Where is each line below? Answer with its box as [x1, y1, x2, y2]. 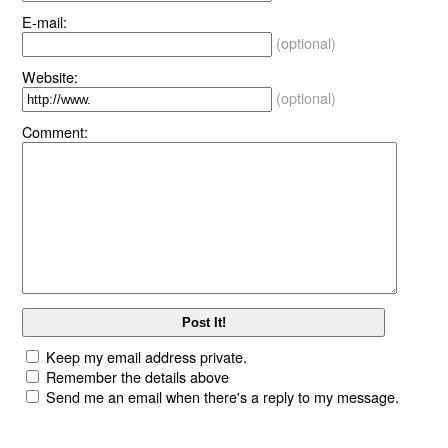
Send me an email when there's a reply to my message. [46, 386, 400, 408]
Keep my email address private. [46, 346, 248, 368]
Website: [22, 65, 79, 87]
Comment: [22, 120, 89, 142]
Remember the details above [46, 366, 230, 388]
